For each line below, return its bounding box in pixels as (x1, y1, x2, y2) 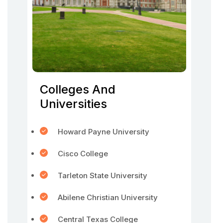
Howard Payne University (58, 127, 149, 136)
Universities (40, 97, 107, 111)
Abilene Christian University (58, 193, 158, 202)
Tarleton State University (58, 171, 147, 180)
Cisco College (58, 149, 110, 158)
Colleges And (40, 82, 115, 97)
